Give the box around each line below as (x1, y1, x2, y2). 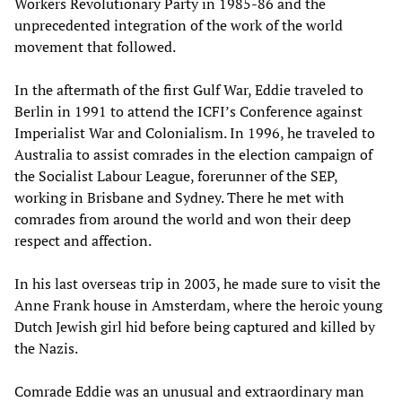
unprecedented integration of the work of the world (14, 15, 343, 36)
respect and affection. (14, 231, 152, 251)
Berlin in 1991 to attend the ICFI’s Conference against (14, 101, 363, 122)
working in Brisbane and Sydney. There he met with (14, 188, 344, 208)
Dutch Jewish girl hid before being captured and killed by (14, 317, 375, 337)
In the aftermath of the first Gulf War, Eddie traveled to (14, 80, 363, 100)
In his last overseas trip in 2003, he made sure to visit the (14, 274, 380, 294)
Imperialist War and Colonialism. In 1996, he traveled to (14, 123, 375, 144)
